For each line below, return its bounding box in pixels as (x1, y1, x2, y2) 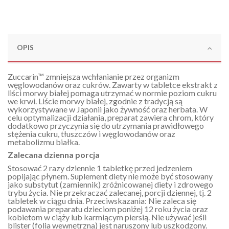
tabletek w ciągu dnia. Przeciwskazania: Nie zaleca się (8, 196, 196, 206)
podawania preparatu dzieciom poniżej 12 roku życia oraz (8, 204, 208, 214)
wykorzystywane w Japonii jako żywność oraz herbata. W (8, 104, 208, 114)
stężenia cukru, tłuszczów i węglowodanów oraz (8, 128, 175, 139)
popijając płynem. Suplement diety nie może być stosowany (8, 171, 213, 181)
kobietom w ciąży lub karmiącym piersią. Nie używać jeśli (8, 212, 207, 222)
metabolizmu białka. (8, 136, 80, 147)
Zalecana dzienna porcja (8, 150, 100, 160)
